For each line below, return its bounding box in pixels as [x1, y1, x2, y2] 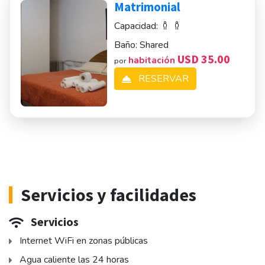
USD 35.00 [177, 51, 231, 66]
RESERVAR [136, 72, 189, 85]
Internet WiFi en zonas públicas [17, 234, 148, 248]
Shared [140, 38, 169, 51]
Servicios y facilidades [21, 184, 196, 206]
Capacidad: [114, 20, 161, 33]
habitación [128, 54, 178, 66]
